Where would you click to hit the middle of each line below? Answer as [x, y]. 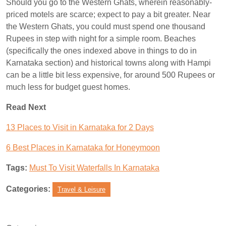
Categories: [28, 189]
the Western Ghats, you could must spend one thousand [106, 26]
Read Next [26, 107]
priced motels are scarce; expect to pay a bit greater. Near [108, 14]
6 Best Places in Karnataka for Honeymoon [83, 148]
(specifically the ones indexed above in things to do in [101, 51]
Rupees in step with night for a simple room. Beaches [101, 39]
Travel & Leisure [81, 189]
